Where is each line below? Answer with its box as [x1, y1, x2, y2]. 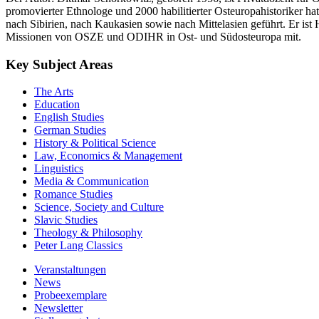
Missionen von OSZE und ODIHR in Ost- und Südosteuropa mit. [6, 30, 301, 43]
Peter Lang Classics [34, 239, 122, 252]
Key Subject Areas [6, 56, 113, 72]
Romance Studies [34, 188, 113, 201]
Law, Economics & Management [34, 150, 182, 162]
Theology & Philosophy [34, 226, 142, 239]
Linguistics [34, 162, 83, 175]
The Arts [34, 85, 73, 98]
